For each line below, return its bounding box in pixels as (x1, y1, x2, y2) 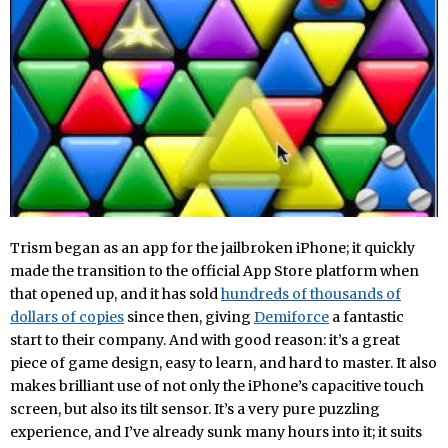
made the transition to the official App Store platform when (10, 262, 419, 281)
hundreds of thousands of (221, 285, 401, 304)
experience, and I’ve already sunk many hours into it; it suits (10, 423, 422, 442)
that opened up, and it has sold (10, 285, 221, 304)
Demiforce (254, 308, 329, 327)
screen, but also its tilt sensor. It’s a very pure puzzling (10, 400, 380, 419)
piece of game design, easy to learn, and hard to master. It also (10, 354, 437, 373)
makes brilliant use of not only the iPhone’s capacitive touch (10, 377, 424, 396)
